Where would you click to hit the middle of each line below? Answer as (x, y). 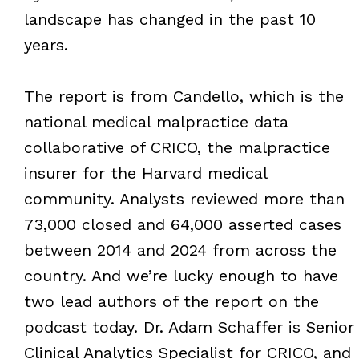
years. (46, 44)
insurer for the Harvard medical (145, 173)
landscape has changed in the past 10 (169, 19)
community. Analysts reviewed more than (184, 198)
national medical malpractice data (156, 121)
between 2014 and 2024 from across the (180, 250)
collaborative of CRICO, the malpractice (177, 147)
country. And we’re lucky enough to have (181, 275)
